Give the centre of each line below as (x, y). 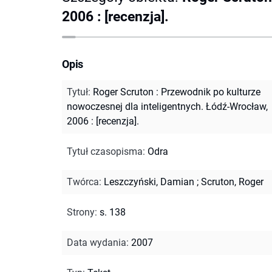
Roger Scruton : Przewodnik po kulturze (177, 92)
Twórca (83, 182)
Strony (81, 212)
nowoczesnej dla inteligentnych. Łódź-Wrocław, (167, 106)
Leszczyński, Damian (149, 182)
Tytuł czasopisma (105, 151)
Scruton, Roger (232, 182)
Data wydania (97, 242)
